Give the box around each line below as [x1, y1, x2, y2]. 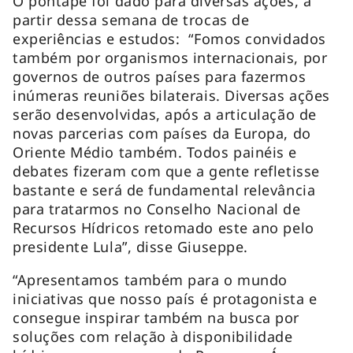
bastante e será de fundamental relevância [13, 180, 316, 199]
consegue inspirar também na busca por [13, 307, 299, 327]
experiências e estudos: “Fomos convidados [13, 28, 326, 48]
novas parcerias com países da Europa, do [13, 123, 311, 143]
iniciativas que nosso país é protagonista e [13, 288, 318, 308]
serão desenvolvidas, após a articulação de [13, 104, 317, 124]
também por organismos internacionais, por [13, 47, 328, 67]
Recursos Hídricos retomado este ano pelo [13, 217, 314, 237]
